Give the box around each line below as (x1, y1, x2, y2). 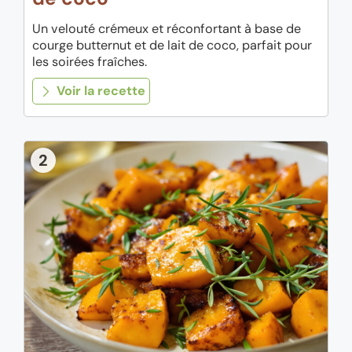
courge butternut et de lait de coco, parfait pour (32, 37, 312, 54)
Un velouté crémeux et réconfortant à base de (32, 20, 301, 38)
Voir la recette (53, 82, 146, 100)
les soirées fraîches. (32, 53, 147, 71)
